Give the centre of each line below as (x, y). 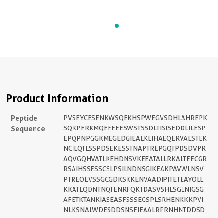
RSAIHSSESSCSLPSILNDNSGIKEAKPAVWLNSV (134, 169)
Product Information (57, 98)
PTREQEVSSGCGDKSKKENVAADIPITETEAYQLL (133, 179)
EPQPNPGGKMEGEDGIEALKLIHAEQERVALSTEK (135, 138)
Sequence (28, 129)
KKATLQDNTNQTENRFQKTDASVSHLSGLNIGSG (134, 189)
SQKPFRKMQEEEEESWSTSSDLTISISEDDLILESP (135, 128)
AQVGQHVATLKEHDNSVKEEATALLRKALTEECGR (135, 159)
